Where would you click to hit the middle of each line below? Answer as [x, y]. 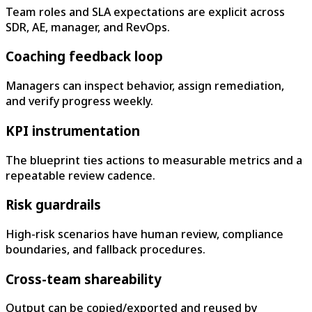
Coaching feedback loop [84, 56]
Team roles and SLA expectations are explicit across [145, 11]
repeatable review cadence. [80, 175]
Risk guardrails [53, 205]
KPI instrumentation [73, 130]
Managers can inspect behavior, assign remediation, [145, 86]
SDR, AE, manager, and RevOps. [88, 27]
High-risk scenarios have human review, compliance [145, 234]
